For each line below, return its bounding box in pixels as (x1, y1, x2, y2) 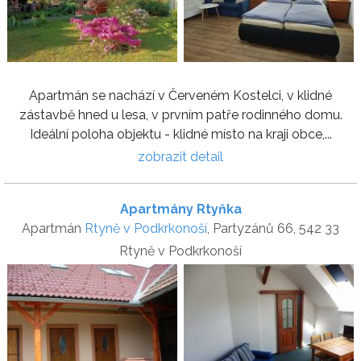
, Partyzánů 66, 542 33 (207, 221, 339, 237)
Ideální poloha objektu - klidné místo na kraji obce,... (29, 127, 332, 143)
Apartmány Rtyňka (119, 201, 242, 218)
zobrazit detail (138, 149, 223, 165)
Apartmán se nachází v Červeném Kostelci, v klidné (29, 88, 332, 104)
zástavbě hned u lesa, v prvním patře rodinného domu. (19, 107, 342, 123)
